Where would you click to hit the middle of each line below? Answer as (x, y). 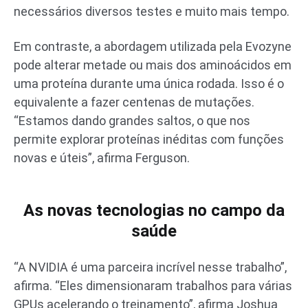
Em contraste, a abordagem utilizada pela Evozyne (153, 46)
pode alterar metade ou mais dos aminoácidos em (153, 65)
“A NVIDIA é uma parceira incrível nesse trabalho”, (150, 267)
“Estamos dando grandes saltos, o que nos (132, 120)
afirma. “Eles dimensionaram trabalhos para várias (153, 285)
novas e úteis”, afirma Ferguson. (102, 157)
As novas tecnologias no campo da (154, 210)
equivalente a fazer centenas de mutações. (134, 102)
